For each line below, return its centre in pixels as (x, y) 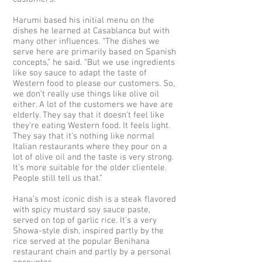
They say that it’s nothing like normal (84, 136)
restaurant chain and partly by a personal (92, 252)
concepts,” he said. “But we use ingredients (94, 63)
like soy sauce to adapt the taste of (80, 73)
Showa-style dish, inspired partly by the (88, 231)
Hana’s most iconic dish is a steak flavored (94, 199)
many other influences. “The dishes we (86, 42)
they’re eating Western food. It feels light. (92, 126)
